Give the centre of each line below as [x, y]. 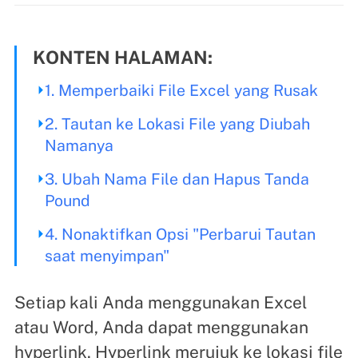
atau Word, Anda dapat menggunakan [161, 327]
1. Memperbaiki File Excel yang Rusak [181, 89]
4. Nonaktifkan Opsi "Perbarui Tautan [180, 233]
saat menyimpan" [107, 255]
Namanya [79, 145]
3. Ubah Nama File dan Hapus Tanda [177, 178]
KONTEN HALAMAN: [122, 57]
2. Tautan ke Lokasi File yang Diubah [177, 123]
